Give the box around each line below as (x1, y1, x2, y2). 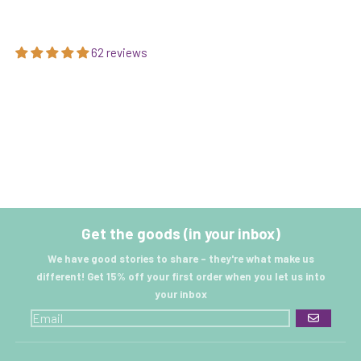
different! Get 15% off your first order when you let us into (35, 270, 326, 284)
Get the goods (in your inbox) (81, 223, 280, 243)
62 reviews (90, 44, 147, 60)
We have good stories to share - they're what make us (47, 252, 314, 266)
